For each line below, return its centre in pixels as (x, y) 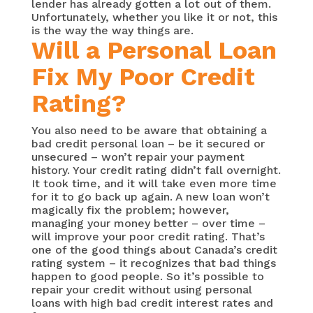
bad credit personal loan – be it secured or (148, 144)
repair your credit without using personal (141, 290)
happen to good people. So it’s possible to (147, 277)
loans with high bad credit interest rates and (152, 303)
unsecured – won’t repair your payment (138, 157)
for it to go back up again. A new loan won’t (150, 197)
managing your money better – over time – (148, 224)
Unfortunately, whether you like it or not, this (154, 17)
